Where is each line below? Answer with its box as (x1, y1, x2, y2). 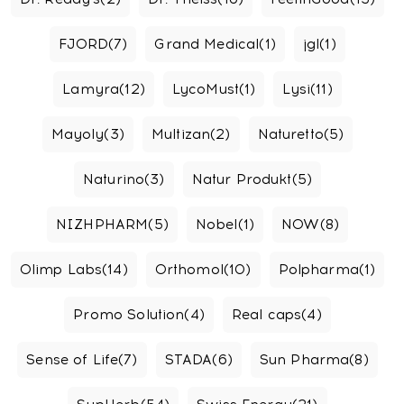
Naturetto (257, 126, 324, 142)
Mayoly (50, 126, 105, 142)
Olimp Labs (19, 262, 103, 278)
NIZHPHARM (56, 216, 149, 233)
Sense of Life (26, 352, 119, 368)
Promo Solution (73, 307, 185, 323)
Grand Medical (154, 36, 260, 52)
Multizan (151, 126, 211, 142)
